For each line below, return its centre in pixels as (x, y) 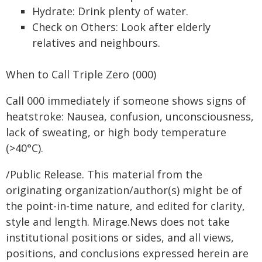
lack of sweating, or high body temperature (116, 132)
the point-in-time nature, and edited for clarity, (125, 206)
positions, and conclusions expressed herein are (127, 253)
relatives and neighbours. (96, 43)
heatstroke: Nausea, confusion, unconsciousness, (130, 116)
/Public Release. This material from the (104, 174)
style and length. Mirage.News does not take (118, 222)
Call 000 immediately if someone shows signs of (126, 101)
